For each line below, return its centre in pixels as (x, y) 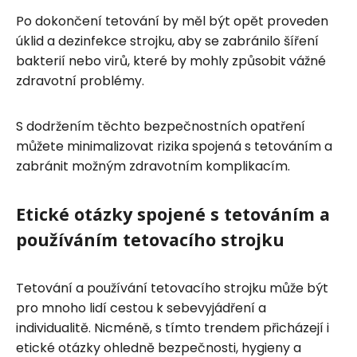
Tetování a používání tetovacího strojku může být (172, 288)
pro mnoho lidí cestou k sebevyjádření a (141, 308)
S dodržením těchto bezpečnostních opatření (161, 126)
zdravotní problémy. (80, 80)
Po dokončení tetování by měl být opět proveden (172, 21)
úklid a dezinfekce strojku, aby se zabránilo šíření (167, 41)
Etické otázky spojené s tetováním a (173, 214)
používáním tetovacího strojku (150, 239)
